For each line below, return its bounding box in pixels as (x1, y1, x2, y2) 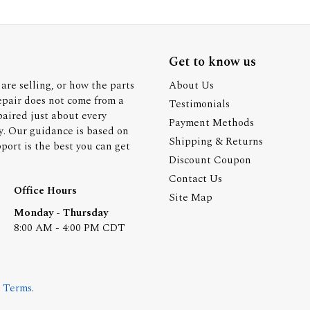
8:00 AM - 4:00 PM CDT (13, 220, 125, 236)
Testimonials (169, 96, 230, 112)
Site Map (169, 190, 212, 206)
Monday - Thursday (13, 205, 108, 221)
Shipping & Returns (169, 134, 263, 149)
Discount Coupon (169, 152, 251, 168)
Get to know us (169, 53, 256, 71)
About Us (169, 77, 214, 93)
